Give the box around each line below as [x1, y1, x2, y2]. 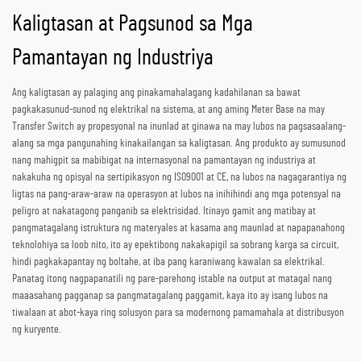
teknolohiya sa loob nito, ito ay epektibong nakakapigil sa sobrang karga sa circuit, [12, 239, 338, 251]
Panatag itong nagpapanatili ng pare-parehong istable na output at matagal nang [12, 273, 332, 285]
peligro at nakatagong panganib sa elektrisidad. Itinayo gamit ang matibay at [12, 205, 316, 218]
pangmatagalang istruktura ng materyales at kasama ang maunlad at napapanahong [12, 222, 345, 234]
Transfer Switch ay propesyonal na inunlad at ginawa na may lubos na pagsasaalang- [12, 121, 346, 133]
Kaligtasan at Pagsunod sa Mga [12, 13, 253, 36]
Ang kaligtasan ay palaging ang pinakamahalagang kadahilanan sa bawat [12, 87, 301, 99]
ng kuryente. [12, 324, 61, 336]
